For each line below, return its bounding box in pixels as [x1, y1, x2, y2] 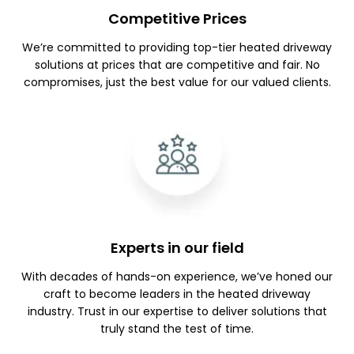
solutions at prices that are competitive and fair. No [34, 56, 320, 73]
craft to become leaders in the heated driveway [43, 286, 311, 303]
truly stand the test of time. [100, 321, 254, 337]
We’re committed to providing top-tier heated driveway [22, 39, 332, 55]
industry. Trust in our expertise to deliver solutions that [27, 303, 327, 320]
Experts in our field [110, 238, 244, 258]
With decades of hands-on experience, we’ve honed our [21, 269, 333, 285]
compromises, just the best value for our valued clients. [23, 73, 331, 90]
